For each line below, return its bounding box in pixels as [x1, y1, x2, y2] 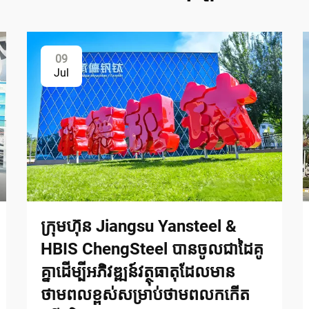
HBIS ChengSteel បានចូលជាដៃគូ [41, 239, 263, 259]
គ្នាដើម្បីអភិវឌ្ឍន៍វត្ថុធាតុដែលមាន [41, 261, 235, 281]
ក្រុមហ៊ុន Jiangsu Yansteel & [41, 216, 237, 236]
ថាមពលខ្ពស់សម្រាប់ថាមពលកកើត [41, 284, 250, 304]
